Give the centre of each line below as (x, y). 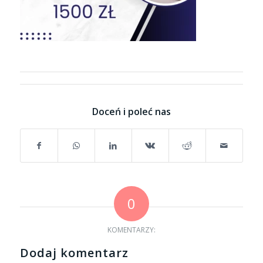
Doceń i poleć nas (131, 112)
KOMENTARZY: (131, 230)
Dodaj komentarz (74, 253)
